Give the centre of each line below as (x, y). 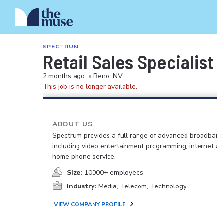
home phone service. (84, 157)
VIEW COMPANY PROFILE (90, 204)
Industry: (82, 186)
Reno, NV (108, 76)
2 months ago (64, 76)
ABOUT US (72, 124)
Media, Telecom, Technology (142, 186)
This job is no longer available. (90, 86)
